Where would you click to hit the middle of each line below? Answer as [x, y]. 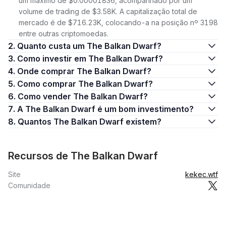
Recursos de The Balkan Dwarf [83, 156]
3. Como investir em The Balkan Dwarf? [90, 59]
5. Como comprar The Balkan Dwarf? [85, 84]
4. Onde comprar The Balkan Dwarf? [84, 71]
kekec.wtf [202, 174]
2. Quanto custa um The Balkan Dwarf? [89, 46]
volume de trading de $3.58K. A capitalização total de [108, 11]
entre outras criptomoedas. [64, 34]
